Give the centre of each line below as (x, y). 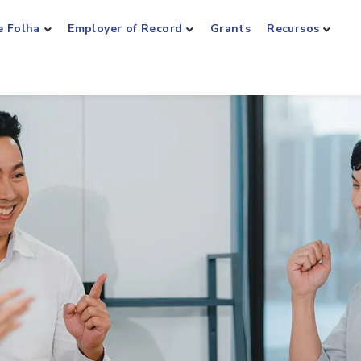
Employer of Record (125, 29)
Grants (230, 29)
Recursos (293, 29)
